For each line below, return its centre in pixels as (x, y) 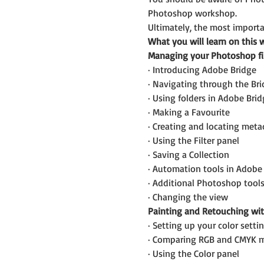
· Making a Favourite (189, 112)
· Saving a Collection (188, 154)
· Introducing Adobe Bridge (202, 69)
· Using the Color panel (193, 253)
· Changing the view (188, 197)
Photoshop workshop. (192, 13)
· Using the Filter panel (193, 140)
